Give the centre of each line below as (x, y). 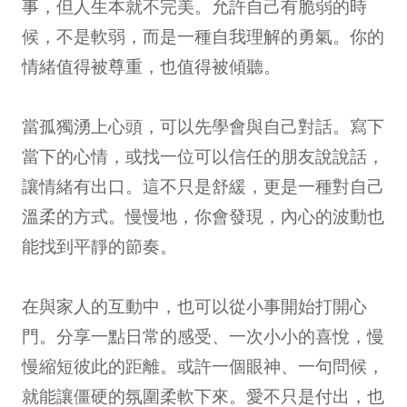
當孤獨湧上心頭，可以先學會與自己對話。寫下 (203, 125)
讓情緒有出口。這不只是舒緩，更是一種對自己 (203, 185)
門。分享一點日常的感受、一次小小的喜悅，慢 (203, 335)
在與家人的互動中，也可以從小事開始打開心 (194, 305)
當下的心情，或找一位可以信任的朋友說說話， (203, 155)
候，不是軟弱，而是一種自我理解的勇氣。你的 (203, 35)
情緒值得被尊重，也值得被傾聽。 (151, 65)
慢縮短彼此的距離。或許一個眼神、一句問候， (203, 365)
